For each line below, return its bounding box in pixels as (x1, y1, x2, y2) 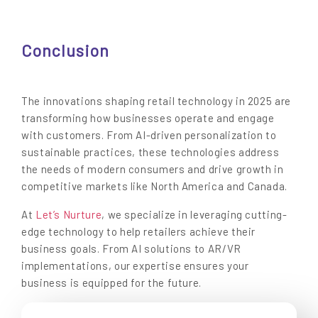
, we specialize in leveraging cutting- (102, 207, 287, 221)
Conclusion (21, 40, 109, 60)
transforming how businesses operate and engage (21, 111, 275, 124)
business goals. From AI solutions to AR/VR (21, 241, 241, 255)
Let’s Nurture (35, 207, 102, 221)
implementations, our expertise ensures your (21, 258, 249, 272)
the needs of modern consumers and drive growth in (21, 162, 284, 175)
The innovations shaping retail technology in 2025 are (21, 94, 291, 107)
